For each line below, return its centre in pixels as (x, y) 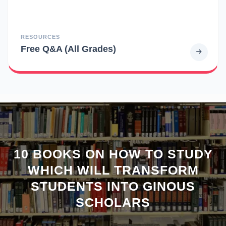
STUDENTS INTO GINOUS (113, 186)
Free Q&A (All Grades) (68, 48)
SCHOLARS (113, 202)
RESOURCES (40, 37)
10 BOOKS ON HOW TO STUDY (113, 154)
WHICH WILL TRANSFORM (113, 170)
